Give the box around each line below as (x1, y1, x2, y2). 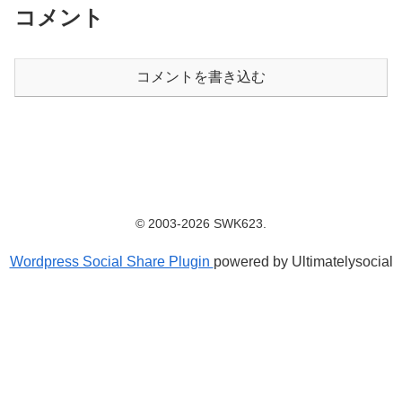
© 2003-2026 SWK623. (135, 215, 267, 231)
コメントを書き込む (136, 68, 266, 84)
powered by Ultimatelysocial (213, 253, 393, 269)
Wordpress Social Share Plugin (9, 253, 214, 269)
